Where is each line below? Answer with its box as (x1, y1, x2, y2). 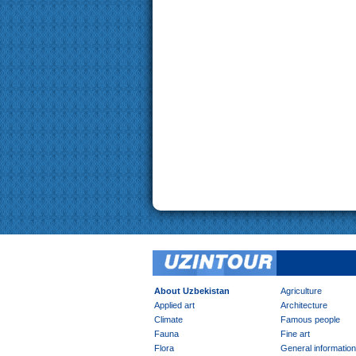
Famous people (281, 315, 340, 324)
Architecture (281, 300, 327, 310)
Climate (154, 315, 183, 324)
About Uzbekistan (154, 286, 230, 296)
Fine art (281, 329, 310, 339)
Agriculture (281, 286, 322, 296)
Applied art (154, 300, 195, 310)
